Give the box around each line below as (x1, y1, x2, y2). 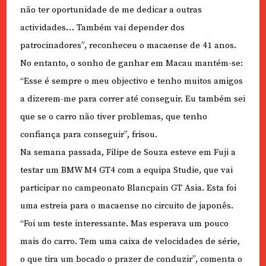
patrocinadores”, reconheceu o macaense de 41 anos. (20, 40, 236, 52)
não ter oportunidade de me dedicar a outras (20, 4, 202, 16)
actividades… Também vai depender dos (20, 22, 185, 34)
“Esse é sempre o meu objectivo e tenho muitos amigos (20, 75, 243, 87)
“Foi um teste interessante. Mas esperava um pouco (20, 218, 229, 230)
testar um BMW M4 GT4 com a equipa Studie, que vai (20, 164, 233, 176)
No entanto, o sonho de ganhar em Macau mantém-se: (20, 58, 243, 69)
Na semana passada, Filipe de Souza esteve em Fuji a (20, 147, 236, 159)
